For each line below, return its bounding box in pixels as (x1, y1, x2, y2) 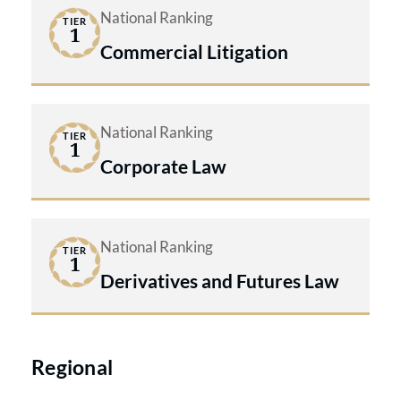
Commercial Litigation (100, 39, 288, 63)
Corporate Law (100, 154, 226, 177)
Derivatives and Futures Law (100, 269, 339, 292)
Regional (31, 354, 114, 380)
